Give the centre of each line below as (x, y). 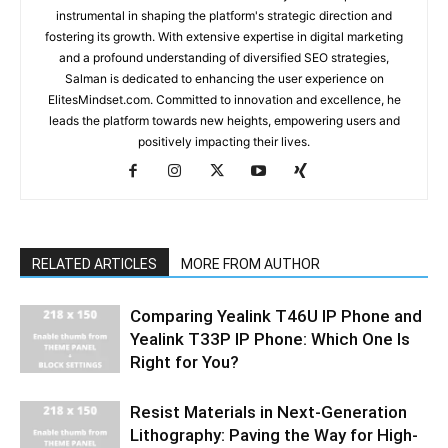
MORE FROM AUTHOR (250, 263)
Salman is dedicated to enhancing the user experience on (224, 78)
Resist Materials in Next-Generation (268, 411)
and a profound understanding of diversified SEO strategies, (224, 57)
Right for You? (184, 361)
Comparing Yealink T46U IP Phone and (276, 315)
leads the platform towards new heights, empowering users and (224, 120)
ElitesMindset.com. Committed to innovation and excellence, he (224, 99)
